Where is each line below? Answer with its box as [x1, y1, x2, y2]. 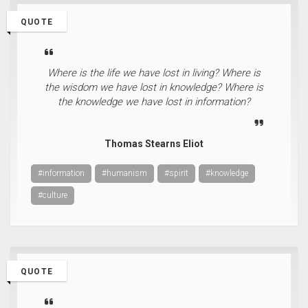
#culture [38, 190, 67, 200]
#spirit [164, 168, 188, 178]
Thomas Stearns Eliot [104, 138, 203, 149]
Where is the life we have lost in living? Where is [47, 67, 261, 79]
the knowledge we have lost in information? [58, 96, 250, 108]
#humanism [102, 168, 147, 178]
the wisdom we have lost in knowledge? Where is [45, 81, 263, 93]
